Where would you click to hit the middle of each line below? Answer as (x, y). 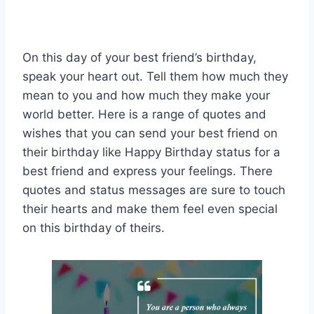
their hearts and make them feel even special (150, 209)
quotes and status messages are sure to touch (154, 190)
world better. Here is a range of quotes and (144, 115)
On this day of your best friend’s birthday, (139, 58)
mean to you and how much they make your (146, 96)
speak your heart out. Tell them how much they (155, 77)
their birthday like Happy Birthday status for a (151, 152)
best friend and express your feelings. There (148, 171)
